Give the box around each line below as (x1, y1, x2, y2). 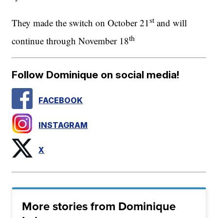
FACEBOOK (38, 95, 83, 106)
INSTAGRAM (38, 120, 88, 130)
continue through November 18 (12, 35, 129, 47)
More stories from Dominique (22, 198, 176, 216)
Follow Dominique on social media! (12, 69, 180, 81)
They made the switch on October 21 (12, 17, 150, 29)
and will (154, 17, 187, 29)
